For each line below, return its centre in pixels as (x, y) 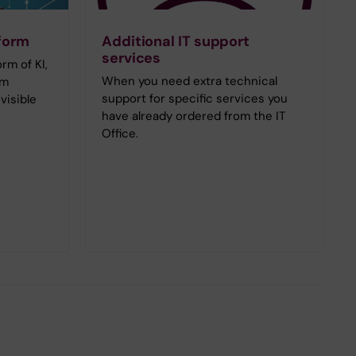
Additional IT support (176, 41)
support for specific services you (195, 98)
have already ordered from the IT (193, 116)
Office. (120, 133)
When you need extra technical (190, 81)
